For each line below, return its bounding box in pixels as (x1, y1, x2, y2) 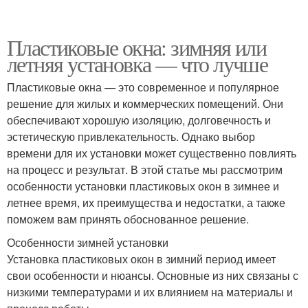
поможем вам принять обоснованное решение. (7, 210, 249, 227)
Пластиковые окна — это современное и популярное (7, 78, 279, 95)
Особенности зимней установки (7, 234, 168, 250)
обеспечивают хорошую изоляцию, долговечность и (7, 111, 271, 128)
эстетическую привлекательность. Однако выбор (7, 128, 255, 144)
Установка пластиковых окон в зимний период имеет (7, 250, 276, 267)
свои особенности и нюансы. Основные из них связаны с (7, 267, 298, 283)
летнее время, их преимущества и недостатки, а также (7, 194, 285, 210)
